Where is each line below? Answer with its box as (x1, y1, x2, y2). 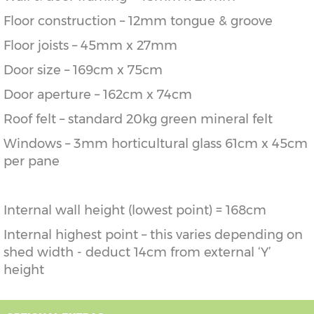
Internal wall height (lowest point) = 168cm (4, 203, 266, 219)
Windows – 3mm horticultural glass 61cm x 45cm (4, 136, 308, 152)
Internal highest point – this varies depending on (4, 227, 303, 243)
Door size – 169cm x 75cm (4, 62, 163, 78)
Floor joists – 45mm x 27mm (4, 38, 177, 54)
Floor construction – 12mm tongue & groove (4, 13, 273, 29)
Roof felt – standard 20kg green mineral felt (4, 111, 273, 128)
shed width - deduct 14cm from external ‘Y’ (4, 245, 271, 261)
